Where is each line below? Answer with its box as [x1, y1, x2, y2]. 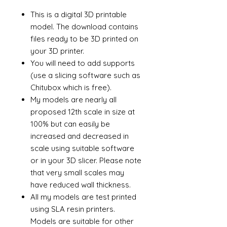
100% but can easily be [30, 119, 110, 129]
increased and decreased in [30, 131, 129, 141]
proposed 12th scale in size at [30, 107, 135, 117]
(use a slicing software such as [30, 70, 140, 80]
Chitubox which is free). [30, 83, 111, 92]
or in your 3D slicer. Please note [30, 156, 141, 165]
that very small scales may [30, 168, 124, 177]
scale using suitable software [30, 143, 134, 153]
